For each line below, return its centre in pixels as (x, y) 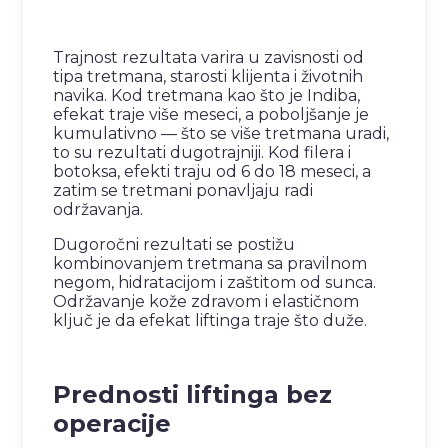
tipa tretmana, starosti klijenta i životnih (208, 77)
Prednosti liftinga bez (192, 395)
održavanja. (98, 210)
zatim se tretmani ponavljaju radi (183, 191)
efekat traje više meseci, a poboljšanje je (211, 115)
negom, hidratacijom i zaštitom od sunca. (214, 283)
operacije (112, 424)
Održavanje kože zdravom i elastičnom (206, 302)
